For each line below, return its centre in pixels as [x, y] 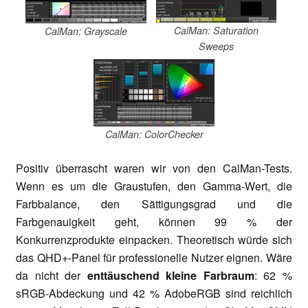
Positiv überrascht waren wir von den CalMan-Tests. [154, 168]
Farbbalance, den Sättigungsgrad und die [154, 204]
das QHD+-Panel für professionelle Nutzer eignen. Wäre [154, 258]
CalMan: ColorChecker [154, 134]
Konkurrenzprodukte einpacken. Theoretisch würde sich [154, 240]
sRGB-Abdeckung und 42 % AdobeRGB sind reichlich [154, 294]
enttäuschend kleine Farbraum [170, 276]
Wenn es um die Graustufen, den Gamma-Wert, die [154, 186]
